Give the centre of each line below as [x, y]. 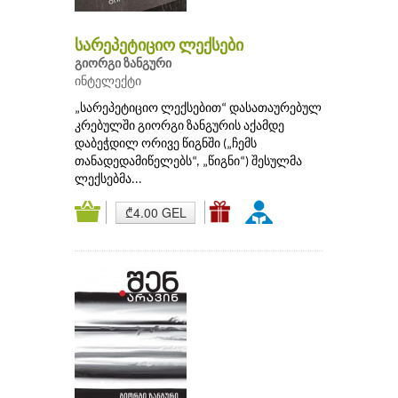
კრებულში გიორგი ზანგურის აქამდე [179, 127]
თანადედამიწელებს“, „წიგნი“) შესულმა [188, 163]
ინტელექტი [108, 83]
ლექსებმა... [108, 180]
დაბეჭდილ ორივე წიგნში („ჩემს [166, 145]
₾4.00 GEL [155, 213]
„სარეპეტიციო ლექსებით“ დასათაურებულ [198, 109]
